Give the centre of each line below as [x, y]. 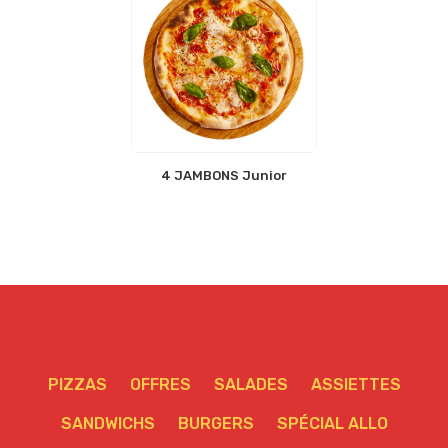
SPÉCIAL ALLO [332, 423]
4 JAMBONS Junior [224, 175]
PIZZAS [77, 384]
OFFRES [160, 384]
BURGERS [215, 423]
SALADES [250, 384]
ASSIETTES [355, 384]
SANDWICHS [107, 423]
